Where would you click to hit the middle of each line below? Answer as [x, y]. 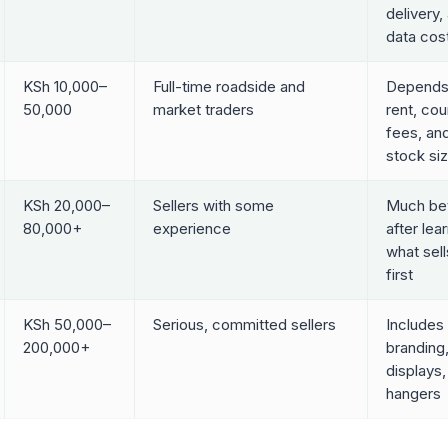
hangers [413, 393]
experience [191, 228]
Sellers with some [213, 205]
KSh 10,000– [64, 86]
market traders [203, 109]
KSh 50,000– [66, 324]
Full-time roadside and [228, 86]
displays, [415, 370]
